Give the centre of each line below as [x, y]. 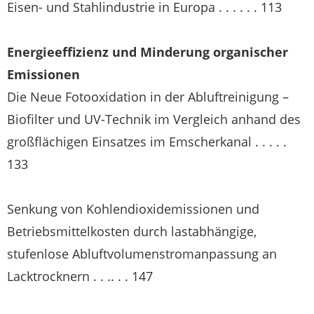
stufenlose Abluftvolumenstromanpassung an [142, 254]
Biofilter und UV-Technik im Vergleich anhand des [154, 119]
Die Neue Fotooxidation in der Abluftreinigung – [148, 97]
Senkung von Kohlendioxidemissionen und [133, 209]
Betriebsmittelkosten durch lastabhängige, [132, 231]
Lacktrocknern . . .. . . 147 [80, 276]
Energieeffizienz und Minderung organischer [148, 52]
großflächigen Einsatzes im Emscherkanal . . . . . [147, 142]
